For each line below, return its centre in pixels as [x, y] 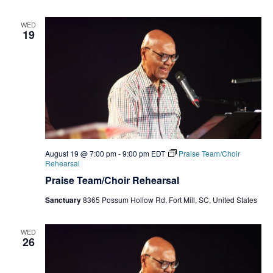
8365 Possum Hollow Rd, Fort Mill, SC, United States [170, 200]
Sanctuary [64, 200]
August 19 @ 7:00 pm [80, 154]
